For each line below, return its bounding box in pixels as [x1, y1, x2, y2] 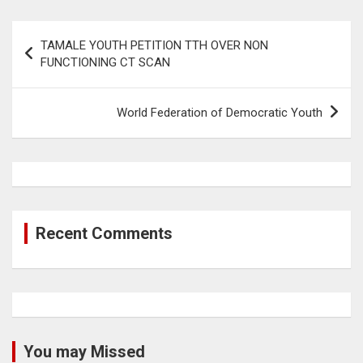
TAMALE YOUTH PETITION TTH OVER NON [41, 37, 268, 53]
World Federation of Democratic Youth [117, 105, 322, 120]
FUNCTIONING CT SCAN [41, 54, 170, 70]
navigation [11, 46, 106, 70]
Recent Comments [36, 223, 173, 243]
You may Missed [23, 341, 145, 361]
